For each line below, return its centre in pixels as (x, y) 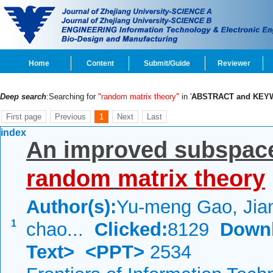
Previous (70, 117)
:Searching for (72, 97)
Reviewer (234, 63)
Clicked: (131, 229)
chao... (60, 229)
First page (24, 117)
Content (100, 63)
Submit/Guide (167, 63)
